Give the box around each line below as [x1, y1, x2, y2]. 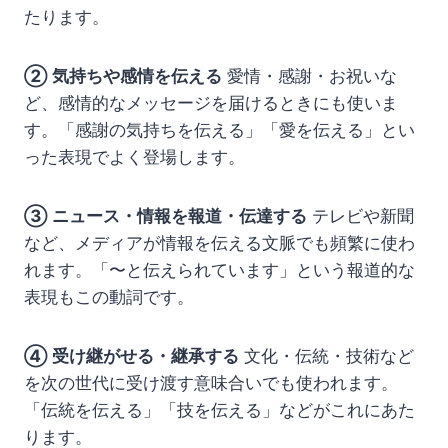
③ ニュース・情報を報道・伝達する [24, 206, 307, 227]
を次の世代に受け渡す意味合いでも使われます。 [24, 373, 398, 394]
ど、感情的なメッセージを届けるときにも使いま [24, 93, 398, 114]
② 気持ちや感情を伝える [24, 66, 222, 87]
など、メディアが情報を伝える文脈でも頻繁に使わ [24, 233, 415, 254]
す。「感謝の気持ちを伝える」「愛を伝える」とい [24, 120, 415, 141]
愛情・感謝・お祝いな [222, 66, 397, 87]
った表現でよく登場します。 [24, 147, 245, 168]
